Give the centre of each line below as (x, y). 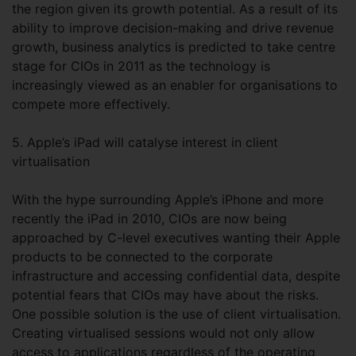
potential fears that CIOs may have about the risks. (165, 295)
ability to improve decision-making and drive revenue (173, 28)
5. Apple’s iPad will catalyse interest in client (145, 142)
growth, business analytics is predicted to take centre (174, 47)
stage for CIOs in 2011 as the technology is (141, 66)
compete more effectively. (91, 104)
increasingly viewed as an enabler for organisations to (175, 85)
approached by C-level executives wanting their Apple (176, 238)
